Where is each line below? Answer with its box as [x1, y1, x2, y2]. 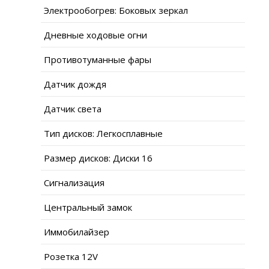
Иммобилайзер [44, 225, 109, 238]
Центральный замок [44, 201, 132, 213]
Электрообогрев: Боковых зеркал [44, 4, 188, 16]
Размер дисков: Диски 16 [44, 151, 153, 164]
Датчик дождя [44, 77, 106, 90]
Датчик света [44, 102, 101, 115]
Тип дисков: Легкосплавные [44, 127, 163, 139]
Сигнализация [44, 176, 104, 189]
